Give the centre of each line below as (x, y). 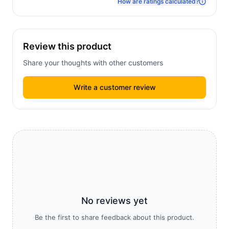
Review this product (67, 46)
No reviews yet (114, 201)
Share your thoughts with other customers (93, 63)
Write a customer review (114, 87)
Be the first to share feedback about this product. (114, 217)
